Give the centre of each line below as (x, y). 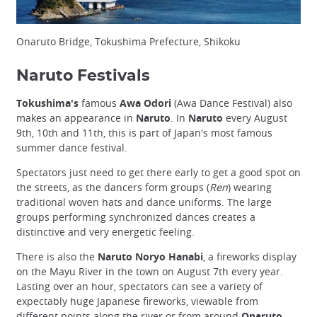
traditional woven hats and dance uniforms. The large (144, 202)
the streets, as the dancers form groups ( (113, 187)
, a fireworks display (250, 257)
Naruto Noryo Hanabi (150, 257)
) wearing (250, 187)
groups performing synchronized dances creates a (136, 217)
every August (255, 117)
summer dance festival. (72, 147)
